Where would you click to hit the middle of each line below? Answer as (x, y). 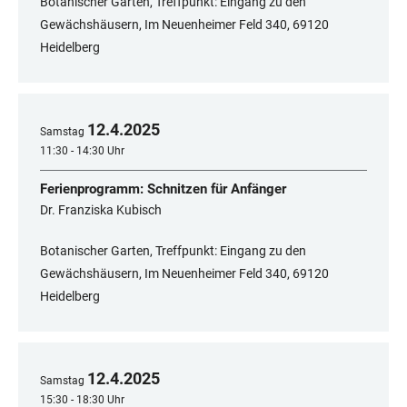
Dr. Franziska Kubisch (101, 210)
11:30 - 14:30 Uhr (82, 151)
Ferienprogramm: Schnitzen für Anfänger (163, 189)
